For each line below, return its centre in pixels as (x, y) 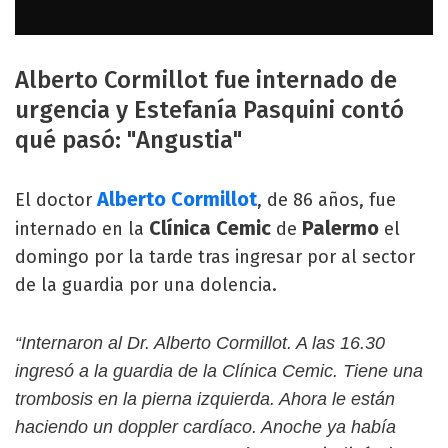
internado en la (82, 228)
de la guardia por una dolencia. (146, 284)
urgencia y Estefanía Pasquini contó (209, 109)
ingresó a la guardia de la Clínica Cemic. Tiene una (219, 370)
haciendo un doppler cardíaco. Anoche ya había (205, 426)
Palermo (340, 227)
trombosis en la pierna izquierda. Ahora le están (205, 398)
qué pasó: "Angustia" (129, 139)
